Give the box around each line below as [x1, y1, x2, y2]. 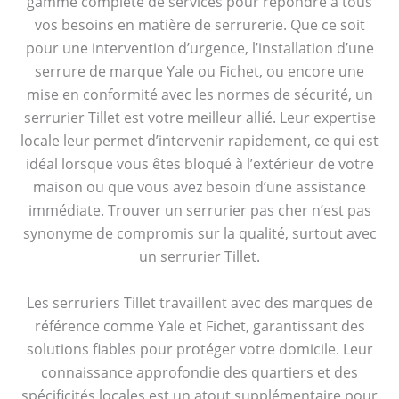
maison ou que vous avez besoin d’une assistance [33, 177, 366, 198]
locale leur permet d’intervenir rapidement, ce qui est [20, 131, 379, 151]
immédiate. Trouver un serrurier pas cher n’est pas [28, 200, 371, 221]
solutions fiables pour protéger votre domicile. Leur [26, 338, 373, 359]
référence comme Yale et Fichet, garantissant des [34, 315, 365, 336]
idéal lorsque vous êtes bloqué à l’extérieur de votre [25, 154, 374, 175]
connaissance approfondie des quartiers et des [41, 362, 358, 382]
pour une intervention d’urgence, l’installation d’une [25, 38, 374, 59]
